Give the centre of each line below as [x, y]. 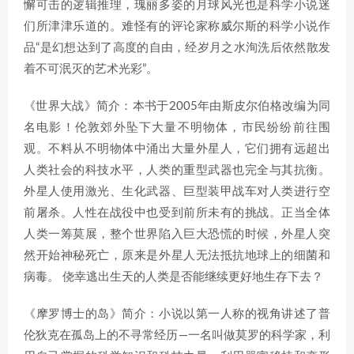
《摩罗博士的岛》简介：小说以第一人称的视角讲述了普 [177, 314]
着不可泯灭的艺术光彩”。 [91, 69]
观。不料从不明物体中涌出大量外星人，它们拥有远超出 [177, 149]
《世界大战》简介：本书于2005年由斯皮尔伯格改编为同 [177, 106]
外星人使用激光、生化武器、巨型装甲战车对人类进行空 [177, 192]
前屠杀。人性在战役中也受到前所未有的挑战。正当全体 [177, 213]
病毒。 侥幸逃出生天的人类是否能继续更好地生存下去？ [173, 277]
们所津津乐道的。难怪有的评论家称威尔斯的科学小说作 [177, 26]
